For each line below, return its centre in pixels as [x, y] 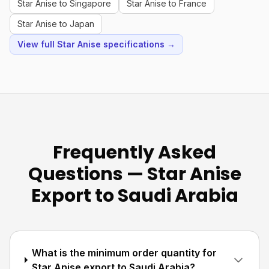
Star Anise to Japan [56, 24]
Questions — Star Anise [134, 174]
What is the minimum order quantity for [125, 253]
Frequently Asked [134, 153]
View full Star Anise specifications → [96, 44]
